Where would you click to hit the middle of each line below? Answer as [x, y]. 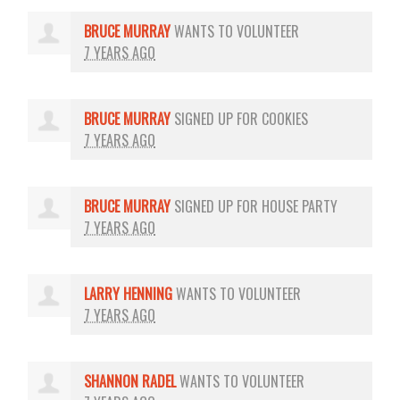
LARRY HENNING [129, 293]
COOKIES [285, 118]
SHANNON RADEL [130, 381]
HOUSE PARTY [300, 206]
